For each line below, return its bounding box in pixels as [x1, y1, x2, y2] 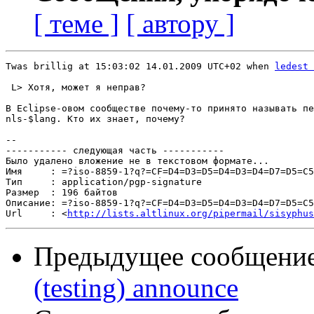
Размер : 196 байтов [6, 187, 118, 198]
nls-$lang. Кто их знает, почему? [6, 114, 185, 125]
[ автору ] [126, 8, 235, 39]
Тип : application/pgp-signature [6, 177, 202, 188]
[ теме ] [34, 8, 119, 39]
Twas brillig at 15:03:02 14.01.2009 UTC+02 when [6, 61, 275, 72]
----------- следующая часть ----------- [6, 145, 224, 156]
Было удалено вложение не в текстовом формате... [6, 156, 269, 167]
